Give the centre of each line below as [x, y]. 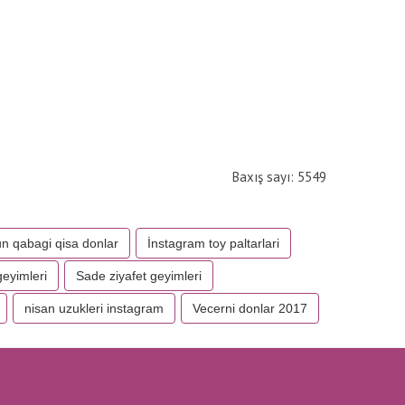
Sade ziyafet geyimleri [139, 276]
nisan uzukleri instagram [94, 308]
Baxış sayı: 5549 [279, 177]
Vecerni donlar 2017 [250, 308]
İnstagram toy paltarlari [213, 243]
